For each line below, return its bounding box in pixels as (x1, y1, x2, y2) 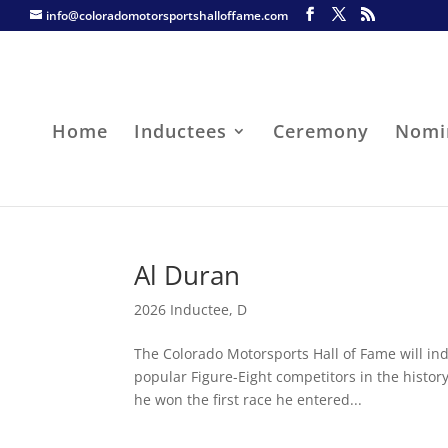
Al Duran (134, 257, 241, 293)
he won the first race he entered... (134, 390, 363, 409)
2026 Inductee (134, 300, 230, 319)
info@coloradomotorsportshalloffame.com (46, 7, 288, 24)
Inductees (134, 118, 228, 143)
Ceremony (273, 118, 370, 143)
